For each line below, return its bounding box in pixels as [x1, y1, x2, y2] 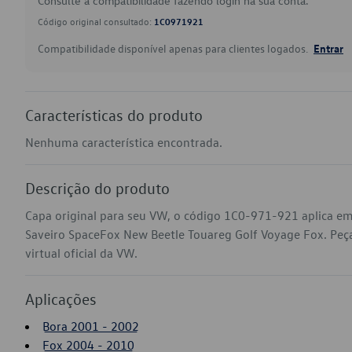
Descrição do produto [25, 178, 170, 197]
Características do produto [25, 105, 203, 124]
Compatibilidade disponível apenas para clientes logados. [38, 41, 310, 56]
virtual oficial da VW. [25, 245, 137, 261]
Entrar [313, 41, 343, 55]
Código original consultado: [38, 15, 154, 27]
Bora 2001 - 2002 [42, 318, 139, 334]
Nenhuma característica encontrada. [25, 134, 222, 150]
